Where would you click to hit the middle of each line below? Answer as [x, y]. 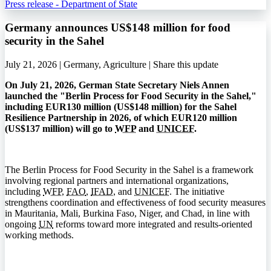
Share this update [186, 64]
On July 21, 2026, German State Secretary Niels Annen [117, 85]
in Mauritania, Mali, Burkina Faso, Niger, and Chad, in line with [127, 213]
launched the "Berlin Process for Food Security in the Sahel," [131, 96]
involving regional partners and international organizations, [117, 180]
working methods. [39, 235]
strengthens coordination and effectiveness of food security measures [135, 202]
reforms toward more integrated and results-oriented [153, 224]
